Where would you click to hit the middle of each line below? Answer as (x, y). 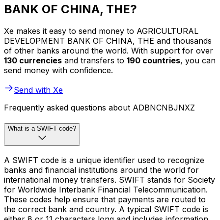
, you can (198, 61)
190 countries (153, 61)
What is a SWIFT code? (42, 129)
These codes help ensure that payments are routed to (105, 199)
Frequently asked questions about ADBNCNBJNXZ (99, 108)
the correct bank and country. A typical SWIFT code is (106, 209)
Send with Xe (38, 90)
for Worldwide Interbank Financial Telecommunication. (106, 189)
